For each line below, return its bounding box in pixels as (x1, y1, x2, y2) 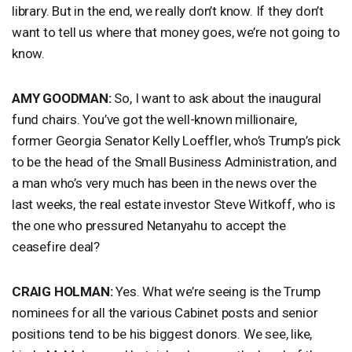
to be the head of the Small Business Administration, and (12, 153, 337, 170)
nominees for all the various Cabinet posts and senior (12, 304, 318, 321)
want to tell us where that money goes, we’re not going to (12, 24, 340, 40)
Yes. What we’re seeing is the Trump (112, 283, 321, 299)
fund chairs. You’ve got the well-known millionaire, (12, 111, 297, 127)
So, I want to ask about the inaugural (111, 90, 322, 106)
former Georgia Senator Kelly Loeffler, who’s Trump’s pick (12, 132, 340, 148)
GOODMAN (42, 90, 108, 106)
